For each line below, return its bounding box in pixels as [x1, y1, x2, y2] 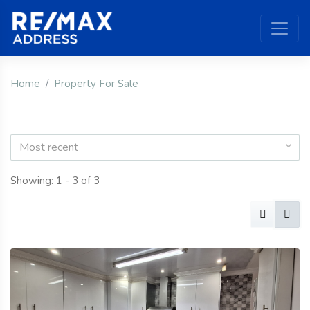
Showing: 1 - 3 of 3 [10, 174, 100, 188]
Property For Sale [54, 77, 138, 91]
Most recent [19, 140, 78, 156]
